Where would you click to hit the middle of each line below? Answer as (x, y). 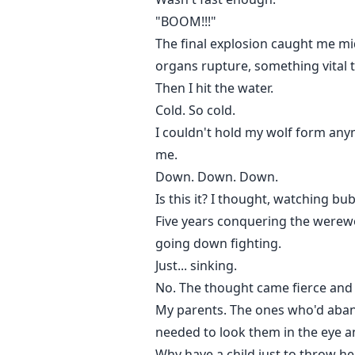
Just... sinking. (196, 266)
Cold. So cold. (195, 111)
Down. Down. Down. (217, 177)
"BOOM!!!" (186, 22)
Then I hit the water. (214, 88)
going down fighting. (218, 244)
